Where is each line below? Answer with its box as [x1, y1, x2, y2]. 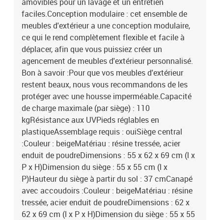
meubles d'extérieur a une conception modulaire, [22, 20, 190, 31]
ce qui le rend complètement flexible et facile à [22, 32, 185, 43]
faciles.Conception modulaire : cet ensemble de [22, 8, 187, 19]
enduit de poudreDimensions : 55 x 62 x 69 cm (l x [22, 150, 195, 161]
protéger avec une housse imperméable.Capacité [22, 91, 192, 102]
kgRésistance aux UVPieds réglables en [22, 114, 159, 125]
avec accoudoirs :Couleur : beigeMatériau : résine [22, 185, 192, 196]
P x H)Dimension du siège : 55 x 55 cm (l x [22, 162, 167, 172]
